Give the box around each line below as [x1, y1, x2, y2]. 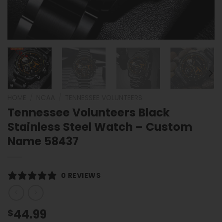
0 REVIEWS [61, 170, 101, 180]
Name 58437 [7, 133, 79, 149]
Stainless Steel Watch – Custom [7, 118, 192, 135]
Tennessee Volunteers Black [7, 104, 170, 120]
